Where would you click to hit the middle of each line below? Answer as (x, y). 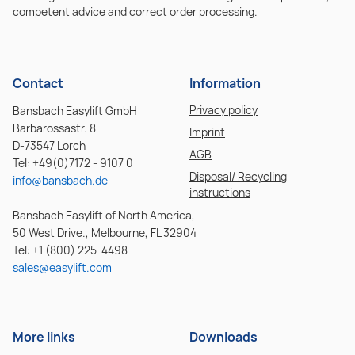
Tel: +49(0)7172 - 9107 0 (73, 162)
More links (44, 336)
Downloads (223, 336)
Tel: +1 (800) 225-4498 (70, 250)
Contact (38, 83)
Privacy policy (223, 109)
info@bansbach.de (60, 180)
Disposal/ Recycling (238, 176)
